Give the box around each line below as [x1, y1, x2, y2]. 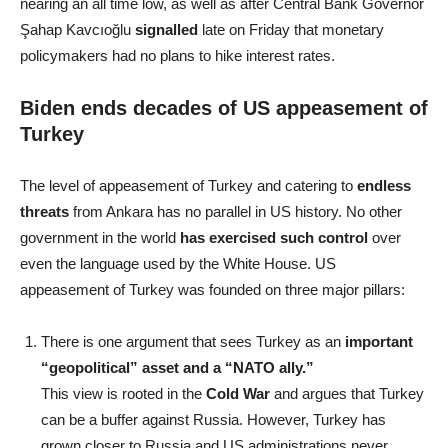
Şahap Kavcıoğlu [20, 20, 135, 38]
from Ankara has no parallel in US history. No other [69, 202, 402, 220]
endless [357, 176, 411, 194]
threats [20, 202, 69, 220]
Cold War [206, 384, 270, 402]
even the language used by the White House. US [20, 254, 336, 272]
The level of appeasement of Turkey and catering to [20, 176, 357, 194]
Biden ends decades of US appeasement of [20, 96, 428, 119]
